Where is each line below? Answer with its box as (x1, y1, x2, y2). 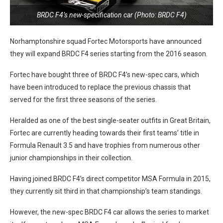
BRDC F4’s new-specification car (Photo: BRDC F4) (36, 11, 187, 19)
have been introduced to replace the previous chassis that (10, 83, 191, 91)
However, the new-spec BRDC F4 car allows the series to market (10, 208, 209, 216)
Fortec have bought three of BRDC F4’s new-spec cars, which (10, 71, 199, 79)
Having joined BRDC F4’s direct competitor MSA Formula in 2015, (10, 175, 211, 183)
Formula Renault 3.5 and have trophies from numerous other (10, 141, 200, 149)
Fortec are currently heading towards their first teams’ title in (10, 129, 199, 137)
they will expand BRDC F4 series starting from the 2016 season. (10, 50, 208, 58)
